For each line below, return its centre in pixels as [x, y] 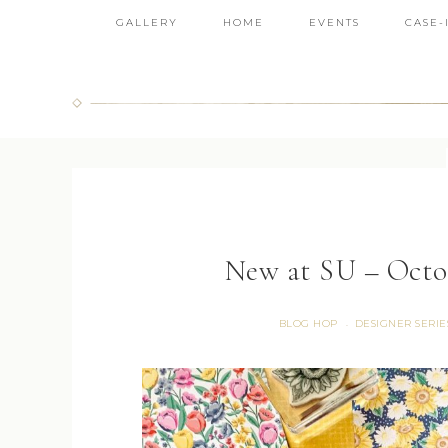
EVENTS [334, 22]
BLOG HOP [308, 323]
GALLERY [146, 22]
